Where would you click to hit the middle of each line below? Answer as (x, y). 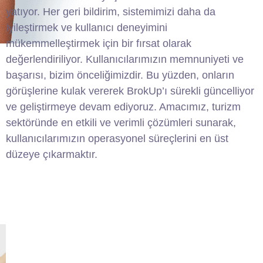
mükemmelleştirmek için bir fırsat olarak (98, 44)
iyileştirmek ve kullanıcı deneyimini (86, 28)
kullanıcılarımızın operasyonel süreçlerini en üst (117, 139)
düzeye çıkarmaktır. (51, 155)
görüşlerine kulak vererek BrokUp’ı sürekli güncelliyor (130, 91)
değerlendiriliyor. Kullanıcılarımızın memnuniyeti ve (124, 60)
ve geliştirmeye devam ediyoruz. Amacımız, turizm (123, 107)
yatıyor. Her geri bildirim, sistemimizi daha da (110, 12)
